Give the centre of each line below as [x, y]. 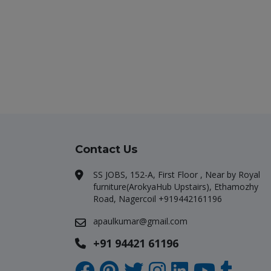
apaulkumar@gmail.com [140, 221]
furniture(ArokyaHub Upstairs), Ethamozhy [176, 187]
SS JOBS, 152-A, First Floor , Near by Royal [177, 175]
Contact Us [106, 149]
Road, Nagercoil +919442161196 [158, 199]
